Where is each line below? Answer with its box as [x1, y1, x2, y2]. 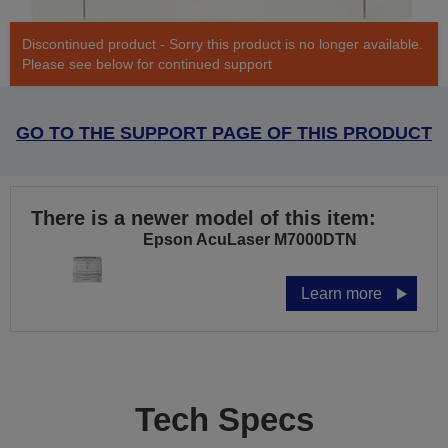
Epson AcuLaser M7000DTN [143, 231, 357, 249]
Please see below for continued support [22, 56, 272, 73]
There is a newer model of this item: [31, 207, 376, 230]
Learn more [301, 285, 382, 303]
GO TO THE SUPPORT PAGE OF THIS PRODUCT [16, 123, 432, 144]
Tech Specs [134, 401, 314, 439]
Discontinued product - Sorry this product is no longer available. [22, 36, 423, 53]
